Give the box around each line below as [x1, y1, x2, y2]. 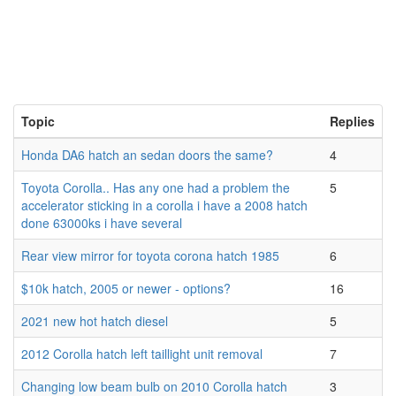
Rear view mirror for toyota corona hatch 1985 [21, 247, 279, 264]
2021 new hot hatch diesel [21, 312, 168, 330]
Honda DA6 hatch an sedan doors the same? [21, 146, 273, 164]
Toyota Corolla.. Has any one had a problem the [21, 179, 290, 196]
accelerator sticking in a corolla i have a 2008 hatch [21, 196, 308, 214]
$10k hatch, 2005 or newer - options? [21, 279, 231, 297]
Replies [330, 112, 375, 130]
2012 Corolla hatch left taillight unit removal [21, 345, 263, 362]
